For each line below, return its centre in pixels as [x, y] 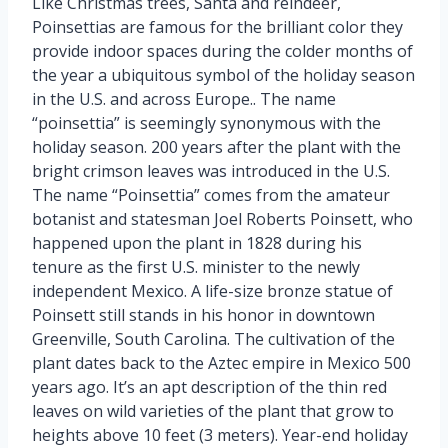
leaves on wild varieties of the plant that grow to [213, 410]
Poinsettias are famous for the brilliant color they [217, 26]
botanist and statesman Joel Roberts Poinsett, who [222, 218]
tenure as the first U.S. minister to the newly [196, 266]
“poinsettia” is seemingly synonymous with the [206, 122]
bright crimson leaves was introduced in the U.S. [211, 170]
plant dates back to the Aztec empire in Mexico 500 [221, 362]
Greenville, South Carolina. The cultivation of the [213, 338]
